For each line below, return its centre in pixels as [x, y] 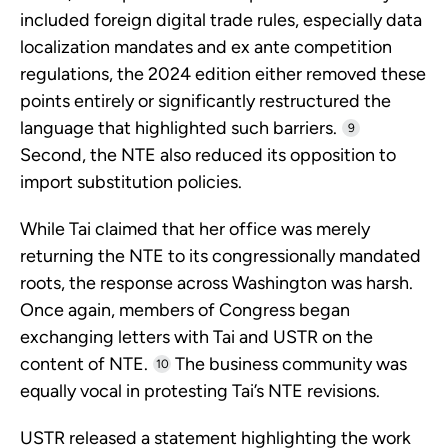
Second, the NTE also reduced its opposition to [208, 155]
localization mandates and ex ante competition [206, 47]
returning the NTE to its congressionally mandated [220, 256]
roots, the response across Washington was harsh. [216, 283]
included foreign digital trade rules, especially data [221, 20]
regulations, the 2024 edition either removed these [223, 74]
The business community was [289, 364]
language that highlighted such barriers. [178, 128]
